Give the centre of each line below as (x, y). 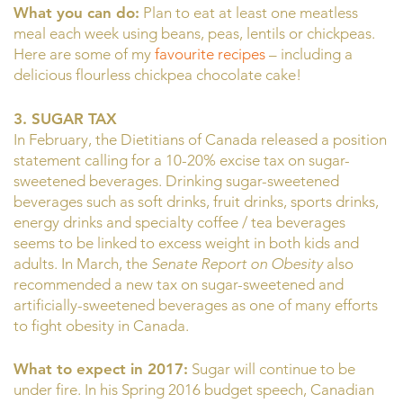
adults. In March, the (82, 263)
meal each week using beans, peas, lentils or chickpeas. (194, 34)
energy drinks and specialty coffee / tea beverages (179, 222)
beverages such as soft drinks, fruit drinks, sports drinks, (196, 201)
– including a (309, 54)
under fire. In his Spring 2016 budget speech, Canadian (194, 390)
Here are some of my (84, 54)
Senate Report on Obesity (237, 264)
